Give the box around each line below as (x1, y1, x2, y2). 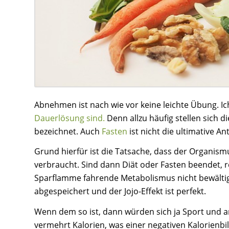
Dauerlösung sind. (34, 112, 105, 124)
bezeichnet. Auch (34, 125, 102, 137)
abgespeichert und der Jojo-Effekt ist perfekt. (34, 186, 206, 197)
